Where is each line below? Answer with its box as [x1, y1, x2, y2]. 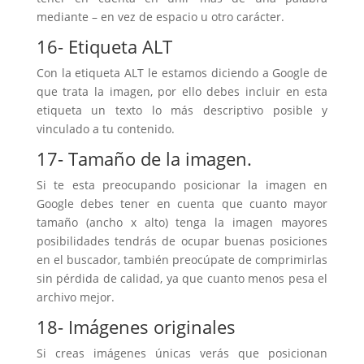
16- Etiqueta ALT [36, 34, 172, 58]
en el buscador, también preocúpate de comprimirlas [36, 252, 328, 267]
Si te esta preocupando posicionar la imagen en [36, 177, 328, 193]
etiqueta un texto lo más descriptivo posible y [36, 102, 328, 118]
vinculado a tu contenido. [36, 121, 175, 136]
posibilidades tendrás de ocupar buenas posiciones [36, 233, 328, 249]
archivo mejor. [36, 289, 115, 305]
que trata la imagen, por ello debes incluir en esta [36, 84, 328, 99]
